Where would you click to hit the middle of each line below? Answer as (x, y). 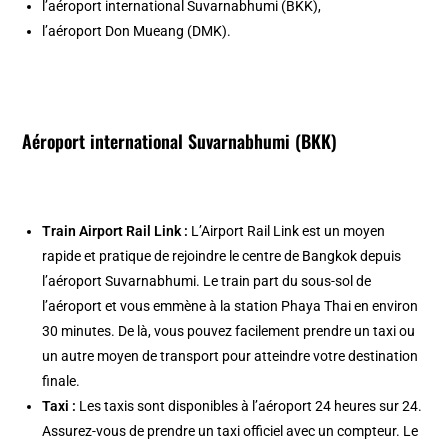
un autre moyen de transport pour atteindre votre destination (230, 355)
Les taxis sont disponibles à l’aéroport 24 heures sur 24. (249, 405)
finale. (61, 380)
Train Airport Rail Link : (115, 230)
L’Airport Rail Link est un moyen (287, 230)
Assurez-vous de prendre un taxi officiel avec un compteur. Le (230, 430)
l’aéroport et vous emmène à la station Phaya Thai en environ (230, 305)
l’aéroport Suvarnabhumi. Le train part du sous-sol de (207, 280)
